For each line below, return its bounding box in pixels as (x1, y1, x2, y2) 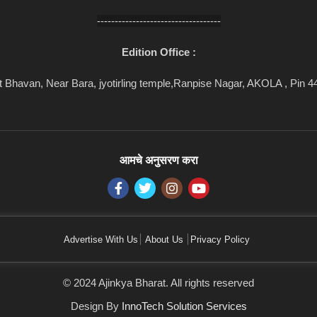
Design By (70, 299, 122, 312)
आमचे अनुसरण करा (119, 154, 198, 166)
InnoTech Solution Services (121, 299, 247, 312)
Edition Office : (121, 45, 196, 58)
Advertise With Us (63, 234, 138, 245)
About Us (144, 234, 183, 245)
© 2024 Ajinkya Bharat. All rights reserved (63, 276, 254, 289)
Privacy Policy (190, 234, 250, 245)
